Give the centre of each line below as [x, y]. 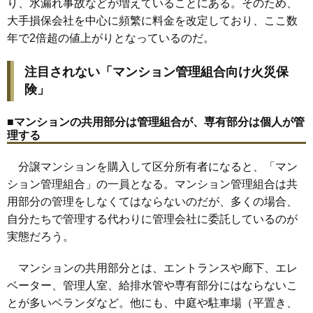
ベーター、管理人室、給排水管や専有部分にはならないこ [152, 285]
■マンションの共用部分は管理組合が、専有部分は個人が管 [156, 122]
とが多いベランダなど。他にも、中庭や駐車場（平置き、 [152, 303]
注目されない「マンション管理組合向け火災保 [156, 72]
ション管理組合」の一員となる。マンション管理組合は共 [152, 184]
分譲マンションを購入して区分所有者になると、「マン [152, 167]
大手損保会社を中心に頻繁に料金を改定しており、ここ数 [152, 21]
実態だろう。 [41, 236]
